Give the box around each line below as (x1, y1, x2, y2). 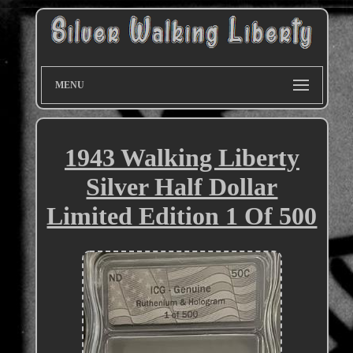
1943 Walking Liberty (64, 143, 299, 173)
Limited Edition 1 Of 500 (46, 202, 318, 231)
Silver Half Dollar (86, 173, 278, 202)
